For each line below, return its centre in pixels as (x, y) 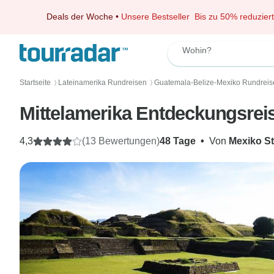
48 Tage (178, 141)
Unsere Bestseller (158, 17)
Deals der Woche (80, 17)
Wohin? (197, 50)
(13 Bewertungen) (121, 141)
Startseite (35, 83)
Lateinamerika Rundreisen (102, 83)
